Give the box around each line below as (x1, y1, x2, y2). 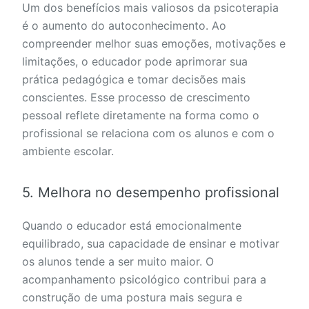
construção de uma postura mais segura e (22, 290, 242, 305)
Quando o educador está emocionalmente (22, 219, 241, 233)
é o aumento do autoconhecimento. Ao (22, 19, 226, 33)
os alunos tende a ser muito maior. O (22, 255, 214, 269)
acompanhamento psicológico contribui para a (22, 272, 266, 287)
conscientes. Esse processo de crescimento (22, 90, 250, 105)
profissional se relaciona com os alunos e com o (22, 126, 275, 141)
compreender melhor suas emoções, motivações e (22, 37, 286, 51)
